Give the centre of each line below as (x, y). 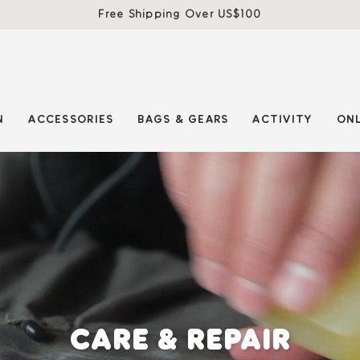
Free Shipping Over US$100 (180, 14)
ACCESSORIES (71, 119)
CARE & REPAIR (180, 339)
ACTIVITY (282, 119)
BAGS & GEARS (183, 119)
